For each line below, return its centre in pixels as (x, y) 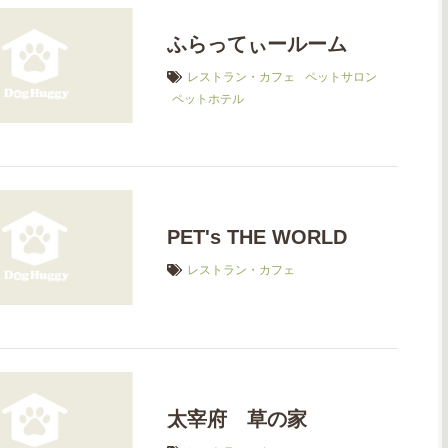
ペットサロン (341, 77)
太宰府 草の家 (237, 418)
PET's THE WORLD (257, 237)
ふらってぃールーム (257, 44)
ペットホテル (208, 99)
